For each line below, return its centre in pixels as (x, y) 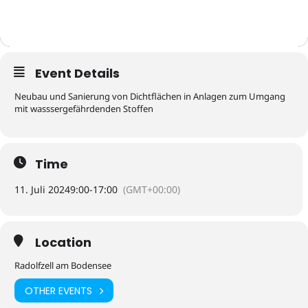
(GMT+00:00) (152, 190)
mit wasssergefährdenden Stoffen (84, 109)
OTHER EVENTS (58, 290)
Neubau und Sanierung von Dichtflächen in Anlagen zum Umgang (150, 97)
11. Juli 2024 (42, 190)
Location (63, 243)
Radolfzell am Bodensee (63, 266)
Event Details (77, 74)
